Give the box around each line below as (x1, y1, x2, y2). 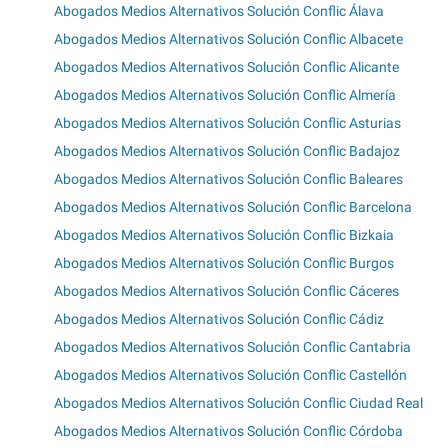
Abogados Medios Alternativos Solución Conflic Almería (54, 87, 396, 104)
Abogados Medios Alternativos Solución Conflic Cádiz (54, 311, 384, 328)
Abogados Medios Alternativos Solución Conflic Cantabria (54, 339, 411, 356)
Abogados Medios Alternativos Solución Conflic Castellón (54, 367, 407, 384)
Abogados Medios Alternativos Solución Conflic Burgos (54, 255, 394, 272)
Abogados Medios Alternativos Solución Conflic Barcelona (54, 199, 412, 216)
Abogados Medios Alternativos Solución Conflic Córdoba (54, 423, 403, 440)
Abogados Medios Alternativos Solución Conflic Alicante (54, 59, 399, 76)
